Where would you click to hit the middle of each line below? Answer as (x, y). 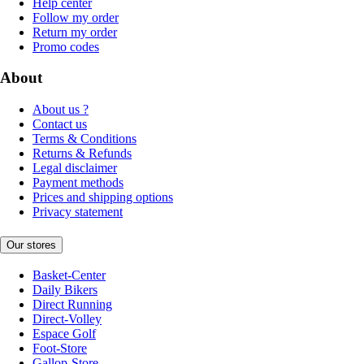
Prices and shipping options (103, 197)
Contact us (60, 124)
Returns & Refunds (82, 154)
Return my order (75, 32)
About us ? (61, 110)
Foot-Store (60, 349)
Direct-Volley (67, 319)
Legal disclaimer (75, 168)
